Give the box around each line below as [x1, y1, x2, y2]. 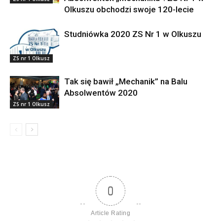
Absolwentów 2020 [64, 87, 138, 98]
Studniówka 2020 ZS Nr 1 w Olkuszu [64, 29, 201, 39]
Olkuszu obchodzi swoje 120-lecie [64, 4, 194, 14]
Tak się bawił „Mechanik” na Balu [64, 76, 187, 86]
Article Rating [91, 209, 130, 217]
